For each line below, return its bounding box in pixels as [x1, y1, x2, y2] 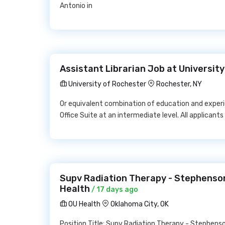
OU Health [67, 200, 100, 208]
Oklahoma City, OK [110, 200, 169, 208]
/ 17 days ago [90, 185, 138, 194]
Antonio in [60, 2, 92, 10]
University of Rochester [67, 80, 146, 88]
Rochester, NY [156, 80, 202, 88]
